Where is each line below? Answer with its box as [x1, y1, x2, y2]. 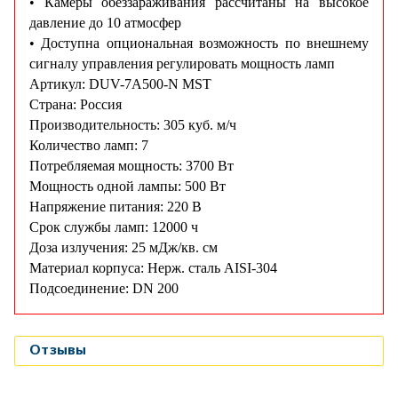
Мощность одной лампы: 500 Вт [29, 179, 226, 195]
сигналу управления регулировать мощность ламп [29, 56, 335, 72]
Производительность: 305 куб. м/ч [29, 117, 236, 133]
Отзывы [29, 340, 86, 362]
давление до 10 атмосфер [29, 15, 181, 31]
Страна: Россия [29, 97, 122, 113]
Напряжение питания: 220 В [29, 199, 202, 215]
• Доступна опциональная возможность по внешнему [29, 36, 369, 52]
